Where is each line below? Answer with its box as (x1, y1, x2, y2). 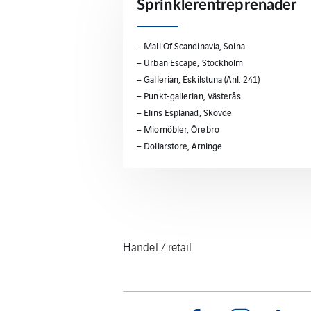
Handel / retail (123, 238, 192, 255)
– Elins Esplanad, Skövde (137, 106, 233, 119)
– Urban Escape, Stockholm (137, 56, 244, 69)
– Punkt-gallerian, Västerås (137, 89, 241, 102)
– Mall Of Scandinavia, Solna (137, 39, 245, 52)
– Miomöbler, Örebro (137, 122, 219, 135)
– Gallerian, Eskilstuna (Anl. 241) (137, 72, 260, 85)
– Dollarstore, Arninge (137, 139, 223, 152)
